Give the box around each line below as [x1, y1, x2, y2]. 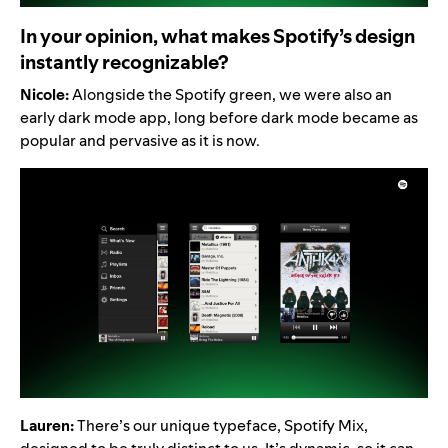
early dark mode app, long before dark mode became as [20, 107, 418, 129]
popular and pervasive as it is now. [20, 130, 260, 152]
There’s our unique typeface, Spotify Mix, [74, 414, 368, 436]
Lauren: [20, 414, 74, 436]
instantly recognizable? [20, 49, 229, 76]
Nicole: [20, 84, 72, 106]
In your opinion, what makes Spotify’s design [20, 23, 415, 50]
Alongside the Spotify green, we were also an [72, 84, 392, 106]
